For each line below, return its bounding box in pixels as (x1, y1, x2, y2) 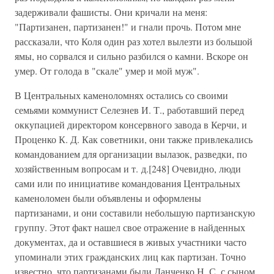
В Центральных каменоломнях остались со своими (15, 89, 228, 102)
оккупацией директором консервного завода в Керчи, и (15, 118, 247, 131)
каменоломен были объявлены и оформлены (15, 191, 201, 204)
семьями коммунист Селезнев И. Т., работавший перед (15, 103, 244, 116)
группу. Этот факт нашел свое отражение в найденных (15, 221, 245, 234)
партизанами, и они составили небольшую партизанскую (15, 206, 255, 219)
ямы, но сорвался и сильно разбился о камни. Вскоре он (15, 50, 248, 62)
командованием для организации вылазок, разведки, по (15, 147, 247, 160)
